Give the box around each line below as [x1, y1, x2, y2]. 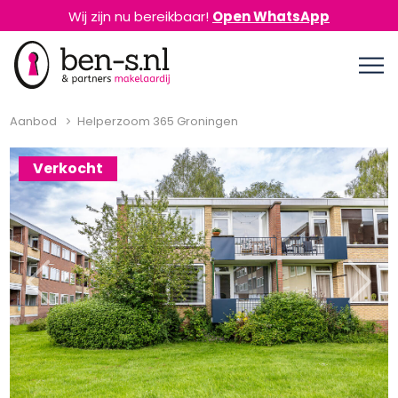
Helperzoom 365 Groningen [77, 113, 239, 130]
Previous [36, 280, 92, 299]
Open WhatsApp [212, 7, 330, 26]
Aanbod [10, 113, 58, 130]
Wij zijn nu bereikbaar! [68, 7, 212, 26]
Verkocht [33, 158, 104, 179]
